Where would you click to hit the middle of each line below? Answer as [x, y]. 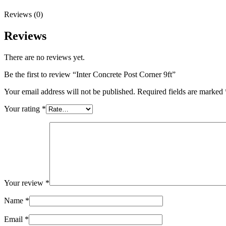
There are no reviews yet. [44, 58]
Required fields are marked [181, 92]
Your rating [23, 109]
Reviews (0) [23, 15]
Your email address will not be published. [70, 92]
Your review [25, 183]
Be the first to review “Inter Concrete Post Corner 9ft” [90, 75]
